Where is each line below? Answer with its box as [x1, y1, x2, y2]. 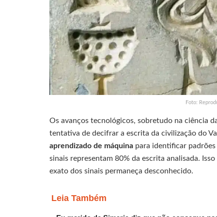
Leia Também [51, 193, 107, 203]
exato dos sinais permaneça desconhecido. [49, 167, 193, 175]
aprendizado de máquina [49, 142, 133, 150]
